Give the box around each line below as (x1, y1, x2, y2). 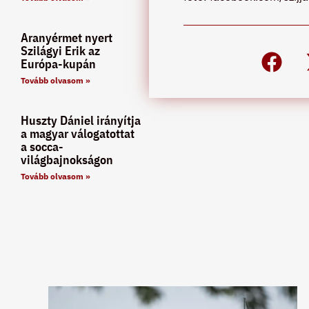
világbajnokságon (21, 152, 113, 168)
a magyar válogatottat (21, 126, 134, 142)
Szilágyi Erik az (21, 43, 100, 59)
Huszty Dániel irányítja (21, 112, 141, 129)
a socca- (21, 139, 63, 155)
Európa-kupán (21, 56, 96, 72)
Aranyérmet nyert (21, 30, 112, 46)
